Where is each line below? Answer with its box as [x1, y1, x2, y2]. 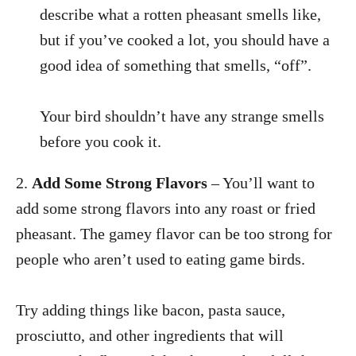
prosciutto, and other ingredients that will [16, 326, 284, 344]
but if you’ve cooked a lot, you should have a [40, 30, 330, 48]
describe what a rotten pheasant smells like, [40, 5, 321, 23]
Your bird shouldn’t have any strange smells [40, 106, 324, 125]
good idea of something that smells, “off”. [40, 56, 311, 74]
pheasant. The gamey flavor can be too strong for [16, 224, 332, 242]
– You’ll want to [207, 173, 315, 192]
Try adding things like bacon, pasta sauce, [16, 300, 285, 319]
